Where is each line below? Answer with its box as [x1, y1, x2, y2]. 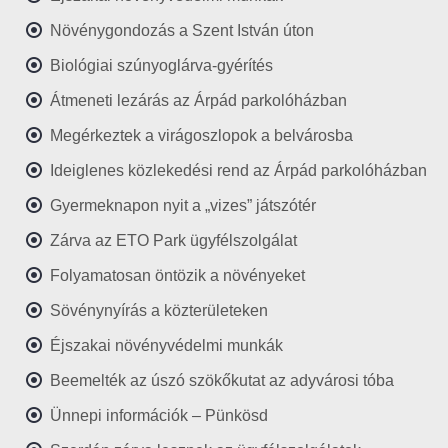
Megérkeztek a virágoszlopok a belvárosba [50, 127, 353, 144]
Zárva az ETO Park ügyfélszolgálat [50, 232, 297, 249]
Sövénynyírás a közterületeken [50, 302, 268, 319]
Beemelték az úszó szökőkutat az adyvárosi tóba [50, 372, 394, 389]
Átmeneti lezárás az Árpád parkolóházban [50, 92, 347, 109]
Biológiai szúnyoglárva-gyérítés [50, 57, 273, 74]
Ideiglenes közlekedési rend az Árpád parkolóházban [50, 162, 427, 179]
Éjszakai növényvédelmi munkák [50, 337, 283, 354]
